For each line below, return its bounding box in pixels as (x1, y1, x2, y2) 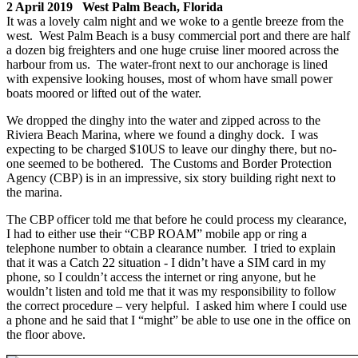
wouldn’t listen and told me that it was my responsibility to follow (6, 284, 336, 298)
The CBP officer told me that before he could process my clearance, (6, 212, 347, 226)
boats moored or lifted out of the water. (6, 86, 201, 100)
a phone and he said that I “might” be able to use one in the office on (6, 312, 351, 327)
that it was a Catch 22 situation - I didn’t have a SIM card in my (6, 255, 326, 269)
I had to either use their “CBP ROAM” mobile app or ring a (6, 226, 307, 241)
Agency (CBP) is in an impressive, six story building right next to (6, 170, 336, 185)
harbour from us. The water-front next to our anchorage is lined (6, 57, 328, 71)
